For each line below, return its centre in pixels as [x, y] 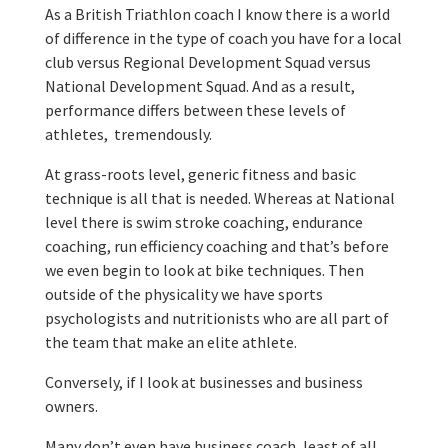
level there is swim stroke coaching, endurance [203, 221]
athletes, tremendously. [128, 133]
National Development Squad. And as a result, [199, 85]
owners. [71, 405]
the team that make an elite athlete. [170, 341]
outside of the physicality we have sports [183, 293]
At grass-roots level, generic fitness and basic [200, 173]
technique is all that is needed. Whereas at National [219, 197]
